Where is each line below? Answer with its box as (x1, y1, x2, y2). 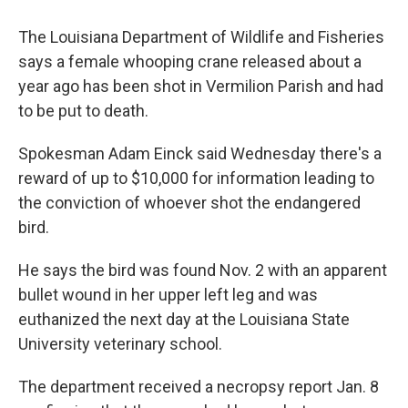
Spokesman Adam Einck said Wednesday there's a (18, 144, 382, 164)
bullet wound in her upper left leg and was (18, 285, 318, 305)
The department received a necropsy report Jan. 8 (18, 377, 379, 397)
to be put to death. (18, 101, 148, 121)
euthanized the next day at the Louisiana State (18, 310, 350, 330)
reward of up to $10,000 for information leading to (18, 168, 374, 189)
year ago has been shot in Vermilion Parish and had (18, 76, 383, 97)
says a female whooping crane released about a (18, 52, 362, 72)
